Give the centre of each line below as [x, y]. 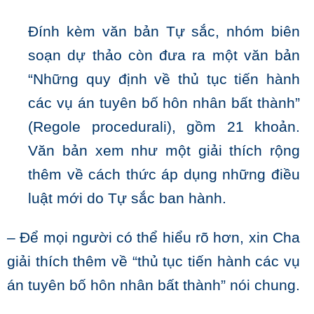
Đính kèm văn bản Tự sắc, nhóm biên [164, 32]
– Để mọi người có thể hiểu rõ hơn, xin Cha [153, 238]
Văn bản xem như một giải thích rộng [164, 151]
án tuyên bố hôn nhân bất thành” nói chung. [153, 286]
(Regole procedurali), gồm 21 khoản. [164, 127]
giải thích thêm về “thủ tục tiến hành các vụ [153, 262]
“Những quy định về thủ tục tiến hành [164, 80]
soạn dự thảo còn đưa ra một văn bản [164, 56]
